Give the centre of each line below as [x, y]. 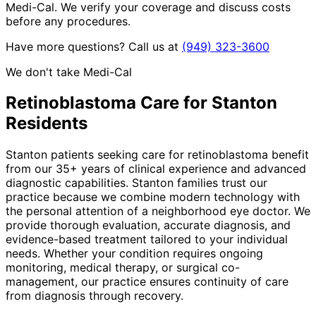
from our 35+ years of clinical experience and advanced [156, 169]
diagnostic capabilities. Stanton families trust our [136, 183]
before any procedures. [68, 21]
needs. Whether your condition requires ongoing [134, 254]
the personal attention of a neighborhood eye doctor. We [158, 211]
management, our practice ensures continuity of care [147, 282]
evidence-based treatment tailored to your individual [147, 239]
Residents [47, 123]
